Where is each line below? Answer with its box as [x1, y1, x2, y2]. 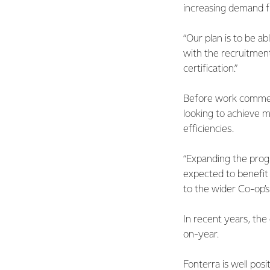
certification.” [183, 64, 237, 74]
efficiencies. [183, 124, 234, 134]
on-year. [183, 230, 219, 240]
